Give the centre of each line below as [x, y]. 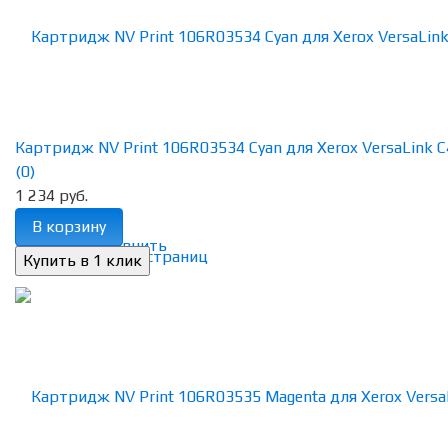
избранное [54, 246]
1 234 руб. [51, 196]
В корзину [69, 227]
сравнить [132, 246]
